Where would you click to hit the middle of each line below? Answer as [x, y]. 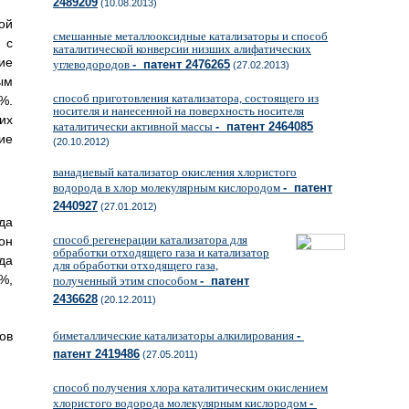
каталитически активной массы [134, 126]
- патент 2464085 [264, 126]
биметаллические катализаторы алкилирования [175, 336]
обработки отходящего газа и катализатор [161, 252]
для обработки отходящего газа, [136, 265]
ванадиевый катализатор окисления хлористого [175, 172]
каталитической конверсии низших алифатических [182, 49]
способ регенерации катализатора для [150, 240]
